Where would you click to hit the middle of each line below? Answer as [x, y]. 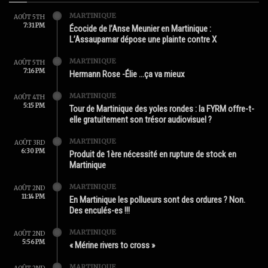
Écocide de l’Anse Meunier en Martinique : [140, 29]
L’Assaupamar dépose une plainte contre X [143, 39]
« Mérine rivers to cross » [112, 245]
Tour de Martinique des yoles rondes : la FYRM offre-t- [162, 109]
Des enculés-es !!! [100, 211]
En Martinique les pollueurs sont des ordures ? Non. [157, 200]
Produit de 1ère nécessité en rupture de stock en [153, 154]
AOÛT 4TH [29, 97]
